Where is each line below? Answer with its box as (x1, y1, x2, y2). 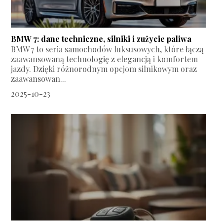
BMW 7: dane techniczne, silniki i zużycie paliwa (11, 34, 192, 44)
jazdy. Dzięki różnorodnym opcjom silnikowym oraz (11, 64, 197, 74)
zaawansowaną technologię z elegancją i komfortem (11, 54, 198, 65)
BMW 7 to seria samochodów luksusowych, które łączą (11, 44, 204, 55)
